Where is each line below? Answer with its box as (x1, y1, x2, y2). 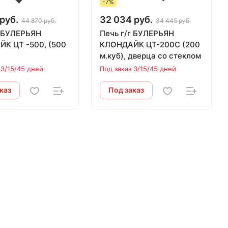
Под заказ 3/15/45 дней (100, 65, 177, 73)
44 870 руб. (21, 17, 56, 25)
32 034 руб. (100, 14, 153, 25)
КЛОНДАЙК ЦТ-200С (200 (100, 40, 201, 50)
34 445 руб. (156, 17, 191, 25)
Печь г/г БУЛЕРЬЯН (100, 28, 175, 39)
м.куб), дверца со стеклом (100, 51, 202, 61)
